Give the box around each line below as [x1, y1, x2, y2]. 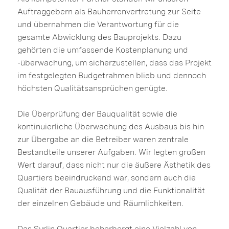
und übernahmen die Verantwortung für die [17, 19, 179, 30]
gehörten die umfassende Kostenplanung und [17, 45, 188, 55]
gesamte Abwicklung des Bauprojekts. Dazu [17, 32, 181, 42]
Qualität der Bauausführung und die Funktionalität [17, 186, 205, 196]
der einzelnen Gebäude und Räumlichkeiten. [17, 198, 184, 209]
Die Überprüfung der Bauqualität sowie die [17, 109, 177, 119]
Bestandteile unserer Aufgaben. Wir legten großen [17, 147, 205, 157]
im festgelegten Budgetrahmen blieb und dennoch [17, 71, 206, 81]
